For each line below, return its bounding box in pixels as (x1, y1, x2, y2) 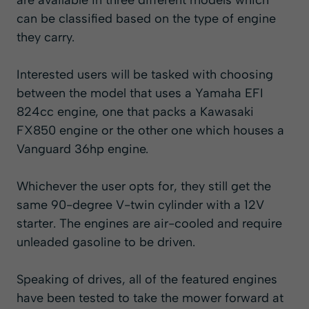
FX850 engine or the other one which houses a (17, 123, 284, 139)
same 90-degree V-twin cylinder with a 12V (17, 197, 264, 213)
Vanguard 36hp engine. (17, 141, 148, 157)
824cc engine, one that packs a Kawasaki (17, 104, 254, 120)
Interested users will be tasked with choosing (17, 67, 273, 83)
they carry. (17, 30, 74, 46)
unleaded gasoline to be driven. (17, 235, 195, 250)
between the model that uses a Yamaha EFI (17, 86, 263, 101)
